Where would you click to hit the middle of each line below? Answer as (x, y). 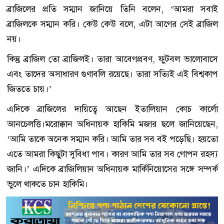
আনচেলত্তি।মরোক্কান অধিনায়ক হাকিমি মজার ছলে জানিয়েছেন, (112, 124)
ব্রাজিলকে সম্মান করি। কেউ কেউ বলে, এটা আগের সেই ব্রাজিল (112, 24)
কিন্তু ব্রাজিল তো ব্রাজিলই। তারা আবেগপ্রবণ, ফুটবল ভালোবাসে (112, 59)
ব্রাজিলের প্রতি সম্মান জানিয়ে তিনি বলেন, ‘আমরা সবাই (112, 9)
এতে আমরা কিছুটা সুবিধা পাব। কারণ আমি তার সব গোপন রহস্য (112, 154)
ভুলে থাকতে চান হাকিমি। (47, 184)
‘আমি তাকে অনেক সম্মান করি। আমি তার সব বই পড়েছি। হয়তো (112, 139)
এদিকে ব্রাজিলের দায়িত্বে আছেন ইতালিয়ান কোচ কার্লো (112, 109)
